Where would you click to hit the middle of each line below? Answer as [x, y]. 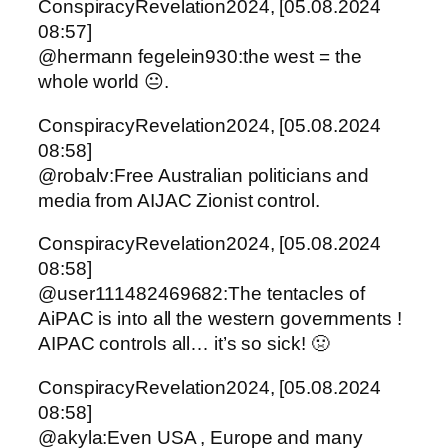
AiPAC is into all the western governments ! [220, 319]
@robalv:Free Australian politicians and [204, 175]
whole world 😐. [103, 82]
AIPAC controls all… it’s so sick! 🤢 [184, 344]
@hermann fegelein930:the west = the [200, 57]
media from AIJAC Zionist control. [179, 200]
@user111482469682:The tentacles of [201, 294]
